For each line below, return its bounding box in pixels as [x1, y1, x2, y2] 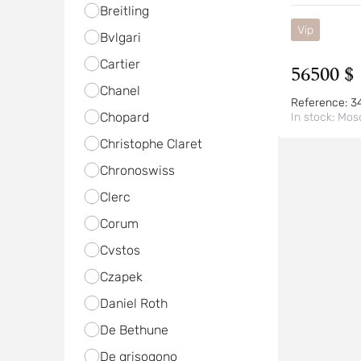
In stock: [290, 110, 338, 124]
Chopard [99, 110, 149, 125]
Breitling [99, 3, 149, 19]
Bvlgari [99, 30, 141, 45]
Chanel [99, 83, 140, 98]
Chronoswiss [99, 163, 175, 178]
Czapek [99, 269, 143, 284]
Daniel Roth [99, 296, 168, 311]
